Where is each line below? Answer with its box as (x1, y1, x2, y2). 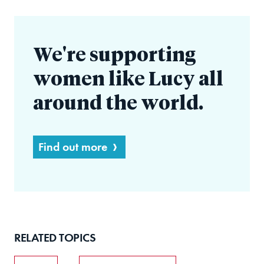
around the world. (33, 95, 203, 114)
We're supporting (33, 47, 196, 66)
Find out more (38, 140, 107, 154)
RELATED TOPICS (14, 230, 95, 245)
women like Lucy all (33, 71, 223, 90)
